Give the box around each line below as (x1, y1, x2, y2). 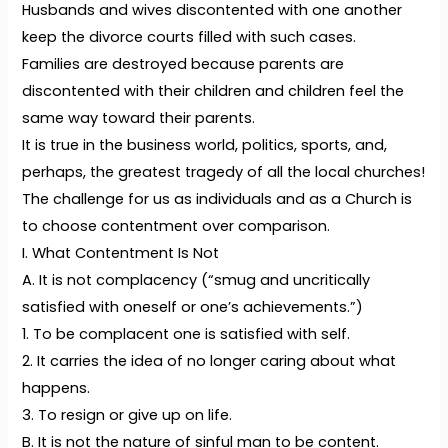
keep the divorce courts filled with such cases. (22, 27, 357, 48)
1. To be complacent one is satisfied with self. (22, 324, 351, 345)
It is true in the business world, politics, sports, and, (22, 135, 388, 156)
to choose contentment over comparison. (22, 216, 331, 237)
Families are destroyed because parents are (22, 54, 345, 75)
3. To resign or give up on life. (22, 405, 233, 426)
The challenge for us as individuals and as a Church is (22, 189, 413, 210)
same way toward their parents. (22, 108, 256, 129)
